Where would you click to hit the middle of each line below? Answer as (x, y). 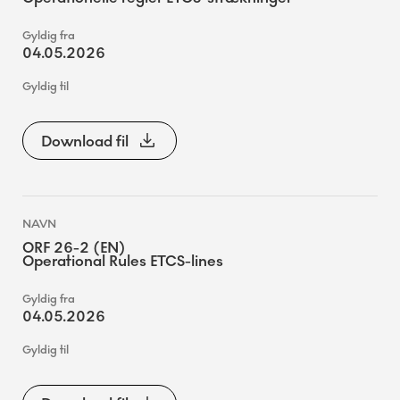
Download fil (85, 141)
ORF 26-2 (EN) (74, 247)
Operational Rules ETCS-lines (123, 261)
